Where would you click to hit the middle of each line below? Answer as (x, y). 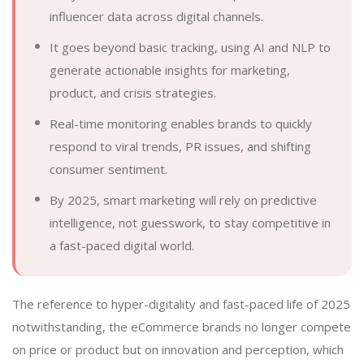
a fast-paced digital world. (122, 245)
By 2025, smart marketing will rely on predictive (183, 199)
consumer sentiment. (108, 169)
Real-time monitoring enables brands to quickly (181, 123)
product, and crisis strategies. (133, 92)
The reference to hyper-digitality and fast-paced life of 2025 (181, 303)
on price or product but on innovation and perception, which (178, 349)
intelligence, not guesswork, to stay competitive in (190, 222)
